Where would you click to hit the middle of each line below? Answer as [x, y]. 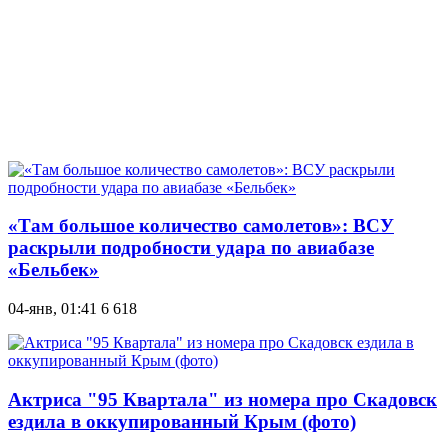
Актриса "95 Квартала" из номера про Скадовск [222, 399]
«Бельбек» [53, 270]
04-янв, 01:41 [52, 308]
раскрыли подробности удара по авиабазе [191, 248]
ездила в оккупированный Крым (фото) [182, 421]
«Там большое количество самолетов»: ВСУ [201, 226]
